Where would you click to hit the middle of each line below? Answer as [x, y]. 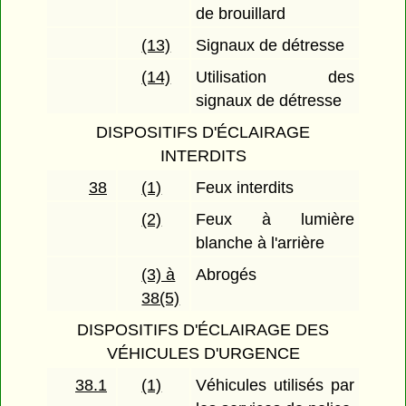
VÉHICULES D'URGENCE [203, 354]
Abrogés [227, 275]
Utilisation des [275, 77]
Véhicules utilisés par [275, 386]
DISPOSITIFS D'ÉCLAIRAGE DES [203, 330]
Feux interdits [245, 188]
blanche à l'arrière [261, 243]
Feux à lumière [275, 220]
